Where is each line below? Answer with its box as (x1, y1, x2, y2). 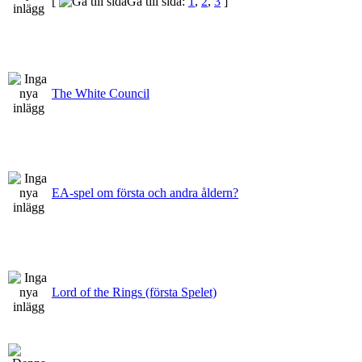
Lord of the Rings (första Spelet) (52, 284, 217, 299)
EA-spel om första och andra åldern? (52, 185, 238, 200)
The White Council (52, 86, 149, 100)
